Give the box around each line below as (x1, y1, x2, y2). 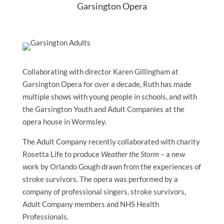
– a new (158, 149, 185, 159)
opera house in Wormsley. (22, 117, 106, 126)
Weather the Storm (100, 149, 159, 159)
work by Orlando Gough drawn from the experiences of (22, 162, 201, 171)
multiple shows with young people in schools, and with (22, 92, 197, 101)
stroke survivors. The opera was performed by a (22, 174, 178, 184)
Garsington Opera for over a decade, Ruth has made (22, 79, 191, 89)
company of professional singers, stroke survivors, (22, 187, 186, 196)
